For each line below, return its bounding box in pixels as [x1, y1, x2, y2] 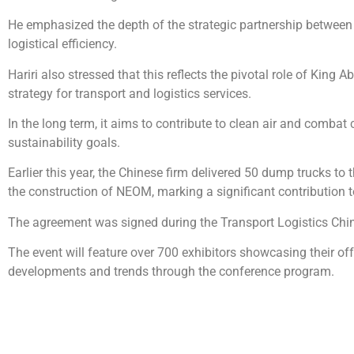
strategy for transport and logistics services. [8, 85, 251, 101]
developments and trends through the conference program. [8, 264, 334, 280]
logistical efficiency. [8, 36, 117, 52]
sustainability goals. [8, 134, 120, 150]
